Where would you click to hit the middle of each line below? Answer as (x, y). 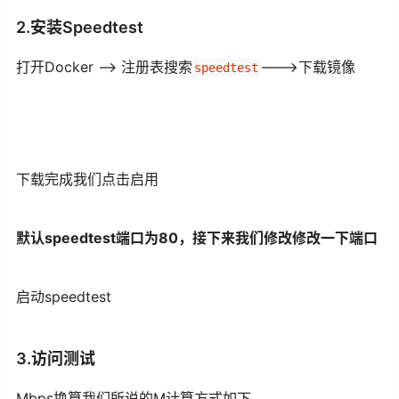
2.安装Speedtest (80, 28)
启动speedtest (64, 297)
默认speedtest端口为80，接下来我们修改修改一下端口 (197, 238)
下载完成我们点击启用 (87, 179)
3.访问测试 (56, 359)
